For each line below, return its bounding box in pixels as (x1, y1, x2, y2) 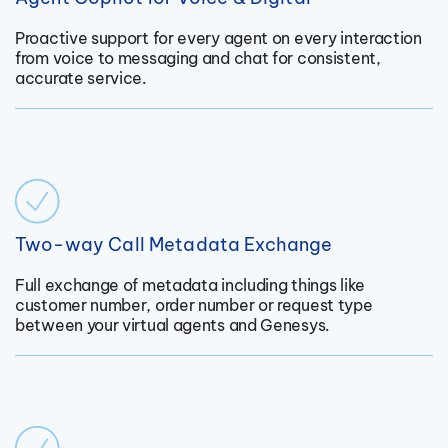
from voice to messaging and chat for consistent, (15, 48, 381, 69)
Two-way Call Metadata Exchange (15, 233, 333, 257)
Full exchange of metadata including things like (15, 275, 365, 296)
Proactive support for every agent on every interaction (15, 28, 422, 49)
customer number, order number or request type (15, 295, 373, 316)
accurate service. (15, 68, 147, 89)
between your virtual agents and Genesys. (15, 315, 331, 336)
